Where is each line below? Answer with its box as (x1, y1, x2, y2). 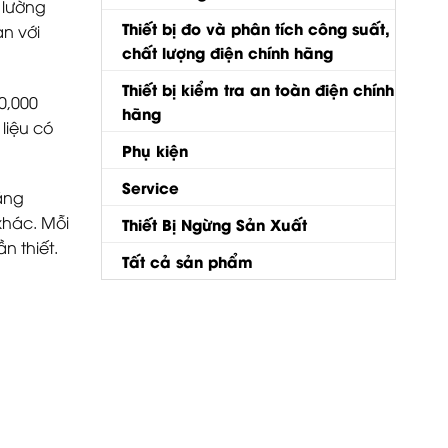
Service (122, 175, 179, 198)
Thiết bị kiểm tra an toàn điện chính (122, 77, 394, 100)
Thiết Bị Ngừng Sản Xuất (122, 212, 307, 235)
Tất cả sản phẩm (122, 249, 253, 272)
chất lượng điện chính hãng (122, 40, 333, 63)
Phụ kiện (122, 138, 188, 161)
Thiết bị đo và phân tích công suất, (122, 16, 390, 39)
